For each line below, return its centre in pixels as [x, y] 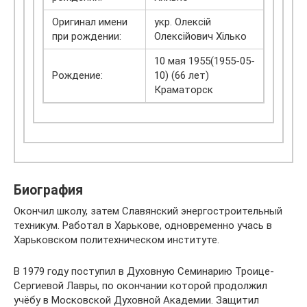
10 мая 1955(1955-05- [205, 61]
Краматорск [184, 90]
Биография [48, 191]
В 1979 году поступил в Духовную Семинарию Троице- [144, 271]
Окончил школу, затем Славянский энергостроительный [148, 211]
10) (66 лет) [182, 75]
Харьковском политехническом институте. [116, 240]
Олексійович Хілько [200, 36]
